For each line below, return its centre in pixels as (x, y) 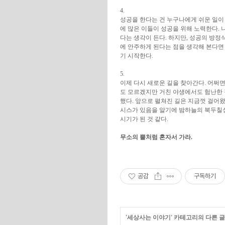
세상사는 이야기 (149, 217)
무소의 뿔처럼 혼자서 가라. (156, 137)
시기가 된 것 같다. (144, 119)
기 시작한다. (137, 56)
